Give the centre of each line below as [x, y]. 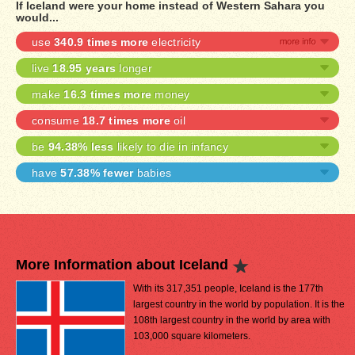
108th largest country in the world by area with [232, 320]
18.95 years [84, 68]
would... [37, 17]
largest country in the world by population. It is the [239, 304]
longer [134, 68]
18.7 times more [126, 120]
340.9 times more [101, 42]
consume [57, 120]
